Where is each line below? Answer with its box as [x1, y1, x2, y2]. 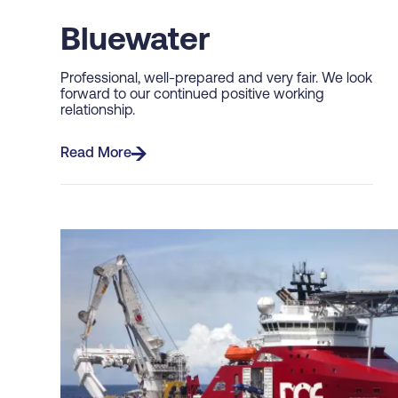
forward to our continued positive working [60, 88, 324, 103]
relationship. [60, 104, 139, 119]
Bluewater [60, 26, 211, 59]
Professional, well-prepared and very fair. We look [60, 72, 372, 87]
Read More [60, 147, 131, 162]
